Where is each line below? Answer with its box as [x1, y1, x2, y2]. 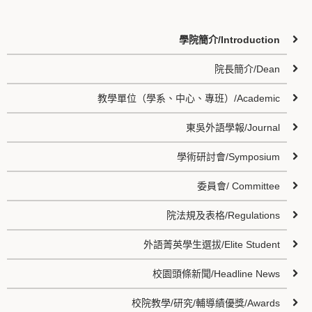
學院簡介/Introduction [179, 34, 281, 45]
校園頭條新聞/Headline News [153, 268, 281, 279]
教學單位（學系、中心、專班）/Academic [97, 93, 281, 104]
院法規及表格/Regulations [166, 210, 281, 221]
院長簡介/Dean [214, 63, 281, 75]
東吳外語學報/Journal [186, 122, 281, 133]
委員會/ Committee [197, 180, 281, 192]
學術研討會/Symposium [177, 151, 281, 162]
